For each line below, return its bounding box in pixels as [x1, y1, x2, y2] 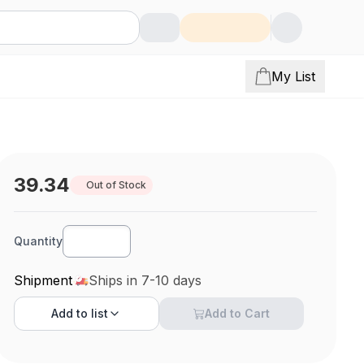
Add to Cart [205, 306, 271, 320]
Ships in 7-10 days [89, 272, 202, 288]
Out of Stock [86, 179, 147, 191]
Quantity [14, 234, 63, 248]
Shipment [14, 272, 73, 288]
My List [271, 68, 315, 84]
